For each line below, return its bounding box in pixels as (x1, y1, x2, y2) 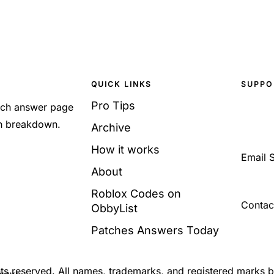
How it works (91, 143, 160, 156)
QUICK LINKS (91, 80, 152, 89)
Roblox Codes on (91, 187, 181, 200)
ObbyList (91, 202, 138, 215)
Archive (91, 121, 131, 134)
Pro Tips (91, 99, 135, 112)
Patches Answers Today (91, 224, 219, 237)
